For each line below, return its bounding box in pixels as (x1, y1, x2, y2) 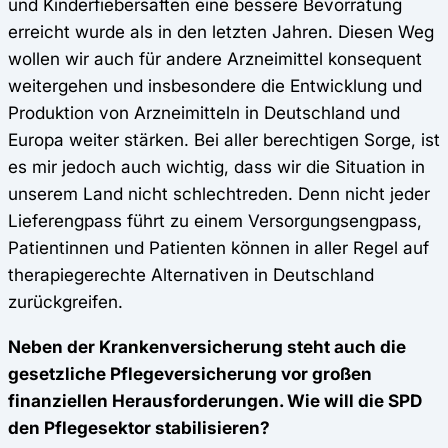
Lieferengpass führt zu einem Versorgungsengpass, (8, 210, 422, 232)
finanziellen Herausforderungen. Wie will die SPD (8, 389, 422, 411)
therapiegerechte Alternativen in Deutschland (8, 264, 374, 286)
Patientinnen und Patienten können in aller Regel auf (8, 237, 429, 259)
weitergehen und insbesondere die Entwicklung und (8, 75, 422, 97)
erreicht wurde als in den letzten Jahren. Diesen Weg (8, 21, 434, 43)
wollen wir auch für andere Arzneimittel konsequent (8, 48, 422, 70)
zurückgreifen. (8, 291, 123, 313)
